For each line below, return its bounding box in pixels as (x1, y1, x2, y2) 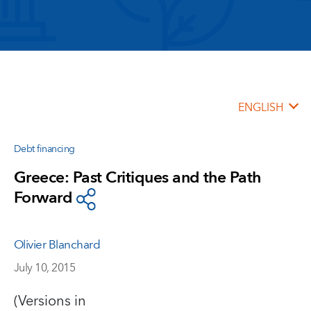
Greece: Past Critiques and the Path (14, 164, 261, 192)
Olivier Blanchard (14, 234, 101, 255)
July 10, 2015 (14, 258, 76, 278)
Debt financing (14, 141, 75, 158)
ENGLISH (238, 98, 283, 117)
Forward (14, 184, 73, 212)
